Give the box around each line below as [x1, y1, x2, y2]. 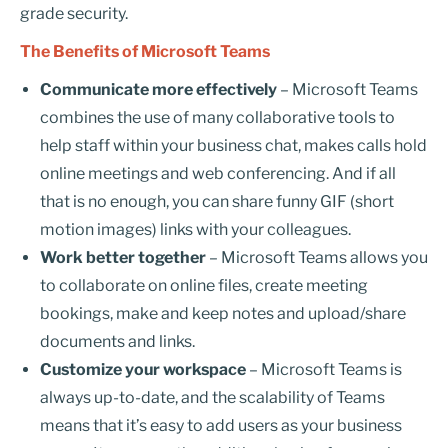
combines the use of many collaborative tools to [40, 108, 395, 127]
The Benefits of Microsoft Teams [20, 42, 270, 61]
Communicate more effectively [40, 80, 277, 99]
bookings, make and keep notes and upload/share [40, 304, 406, 323]
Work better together [40, 248, 206, 267]
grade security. [20, 4, 137, 23]
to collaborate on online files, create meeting [40, 276, 368, 295]
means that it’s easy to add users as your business [40, 416, 402, 435]
